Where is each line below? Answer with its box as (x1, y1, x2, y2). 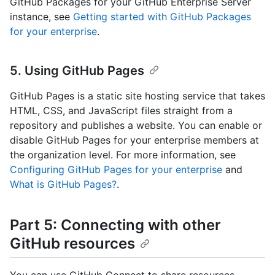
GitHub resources (10, 234, 135, 252)
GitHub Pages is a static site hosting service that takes (10, 89, 265, 102)
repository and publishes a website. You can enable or (10, 118, 262, 131)
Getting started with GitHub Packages (73, 10, 251, 23)
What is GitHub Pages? (10, 177, 117, 190)
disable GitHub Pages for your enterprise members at (10, 133, 259, 146)
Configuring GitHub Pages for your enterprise (10, 163, 222, 176)
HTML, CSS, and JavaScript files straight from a (10, 104, 233, 117)
